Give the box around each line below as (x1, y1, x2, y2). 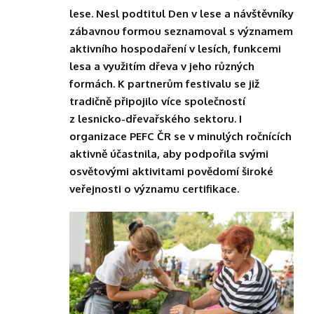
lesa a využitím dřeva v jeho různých (69, 60, 254, 74)
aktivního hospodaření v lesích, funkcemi (69, 42, 281, 56)
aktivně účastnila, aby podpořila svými (69, 147, 268, 161)
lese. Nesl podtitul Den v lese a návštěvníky (69, 7, 294, 21)
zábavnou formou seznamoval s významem (69, 25, 293, 39)
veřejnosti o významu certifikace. (69, 182, 239, 196)
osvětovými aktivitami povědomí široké (69, 165, 273, 179)
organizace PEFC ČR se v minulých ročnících (69, 130, 292, 144)
